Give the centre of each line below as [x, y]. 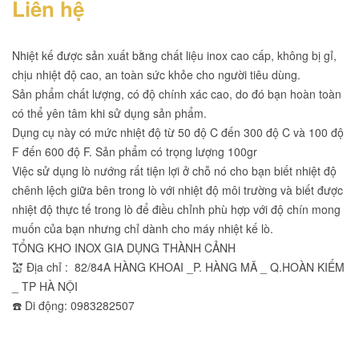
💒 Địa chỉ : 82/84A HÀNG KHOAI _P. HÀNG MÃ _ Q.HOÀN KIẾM [178, 267]
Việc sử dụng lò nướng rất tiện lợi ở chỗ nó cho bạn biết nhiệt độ [174, 171]
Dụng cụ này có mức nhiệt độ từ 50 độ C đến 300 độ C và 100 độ [178, 132]
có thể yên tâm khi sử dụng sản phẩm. [111, 113]
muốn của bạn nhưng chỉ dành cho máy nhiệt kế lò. [143, 228]
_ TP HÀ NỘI [45, 286]
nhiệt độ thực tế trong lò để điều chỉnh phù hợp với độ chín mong [176, 209]
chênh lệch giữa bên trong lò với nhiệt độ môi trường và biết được [177, 190]
